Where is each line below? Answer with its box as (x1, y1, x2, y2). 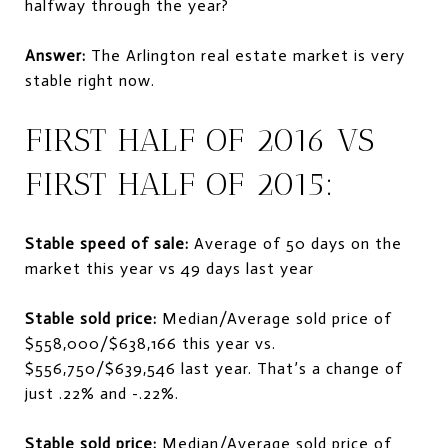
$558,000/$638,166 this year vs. (25, 333, 276, 353)
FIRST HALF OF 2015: (25, 165, 334, 203)
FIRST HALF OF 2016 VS (25, 121, 375, 159)
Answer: (25, 46, 91, 65)
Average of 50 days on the (189, 233, 402, 253)
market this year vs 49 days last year (25, 258, 314, 278)
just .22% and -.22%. (25, 383, 179, 403)
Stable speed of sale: (25, 233, 189, 253)
